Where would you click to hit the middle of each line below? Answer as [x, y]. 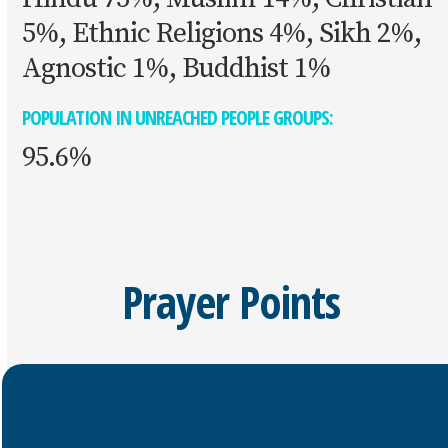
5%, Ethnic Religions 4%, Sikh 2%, [222, 33]
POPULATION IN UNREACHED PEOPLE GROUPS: [178, 117]
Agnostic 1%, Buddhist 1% [177, 68]
